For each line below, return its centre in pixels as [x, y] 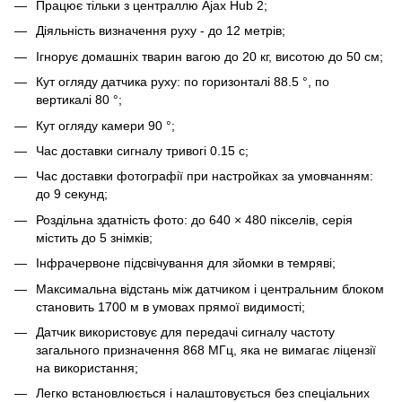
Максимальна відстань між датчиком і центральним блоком [210, 288]
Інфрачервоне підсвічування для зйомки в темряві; [186, 263]
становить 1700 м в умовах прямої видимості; [170, 306]
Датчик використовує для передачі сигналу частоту [185, 332]
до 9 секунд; [72, 194]
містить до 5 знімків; [94, 237]
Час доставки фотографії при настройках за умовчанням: [205, 176]
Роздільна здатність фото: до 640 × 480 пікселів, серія [194, 219]
